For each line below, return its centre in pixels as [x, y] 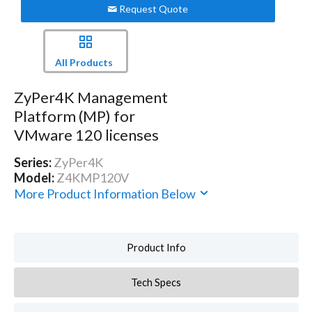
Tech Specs [156, 283]
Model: [35, 178]
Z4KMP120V [92, 178]
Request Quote [153, 8]
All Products [84, 62]
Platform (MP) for [74, 116]
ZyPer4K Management [91, 97]
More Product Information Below [106, 194]
